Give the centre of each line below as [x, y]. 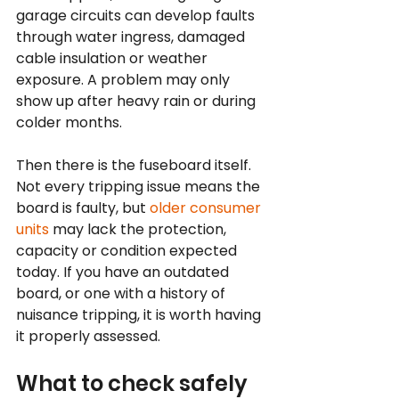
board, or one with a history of [122, 293]
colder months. [69, 122]
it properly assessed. [88, 336]
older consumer [207, 208]
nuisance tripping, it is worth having [140, 315]
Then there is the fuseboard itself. [135, 165]
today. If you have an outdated [124, 272]
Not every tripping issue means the [140, 187]
